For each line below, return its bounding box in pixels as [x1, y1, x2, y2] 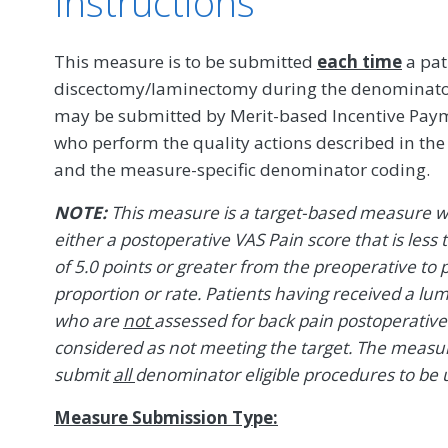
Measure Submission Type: [54, 405, 278, 429]
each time [317, 49, 402, 73]
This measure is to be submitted [54, 49, 317, 73]
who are [54, 308, 123, 332]
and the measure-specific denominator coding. [54, 157, 430, 181]
